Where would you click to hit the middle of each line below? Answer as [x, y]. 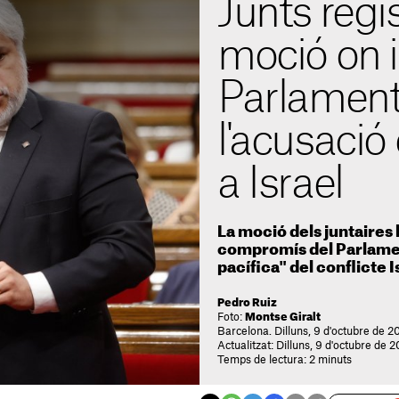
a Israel [280, 184]
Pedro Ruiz [247, 303]
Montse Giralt [283, 317]
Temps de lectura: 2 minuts [285, 360]
